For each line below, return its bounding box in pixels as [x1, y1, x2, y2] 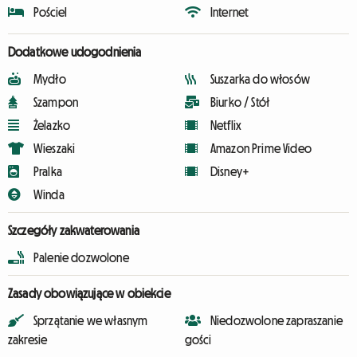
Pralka [33, 165, 62, 178]
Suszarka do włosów [210, 73, 310, 85]
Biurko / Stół [210, 96, 270, 108]
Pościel [33, 6, 68, 18]
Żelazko [33, 119, 71, 131]
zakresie [8, 333, 48, 346]
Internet [210, 6, 249, 18]
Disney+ [210, 165, 250, 178]
